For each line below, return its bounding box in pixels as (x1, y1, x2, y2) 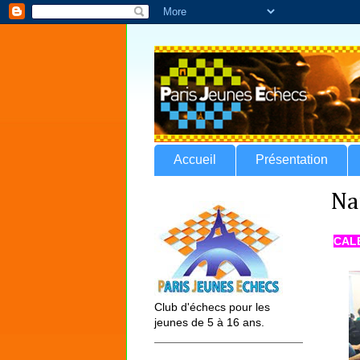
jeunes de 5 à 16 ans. (154, 315, 264, 329)
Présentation (256, 153, 328, 167)
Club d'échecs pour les (154, 300, 270, 313)
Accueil (174, 153, 216, 167)
